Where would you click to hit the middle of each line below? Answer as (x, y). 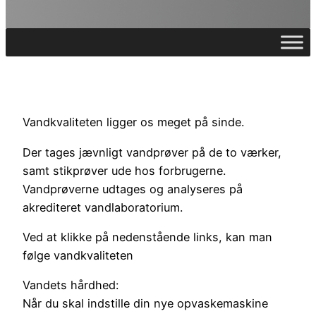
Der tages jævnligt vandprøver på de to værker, (152, 152)
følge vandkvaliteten (78, 255)
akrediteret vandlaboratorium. (103, 207)
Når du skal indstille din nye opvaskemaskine (145, 304)
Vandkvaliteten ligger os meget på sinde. (133, 122)
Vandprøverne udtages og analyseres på (133, 189)
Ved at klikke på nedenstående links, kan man (147, 237)
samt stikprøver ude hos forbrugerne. (124, 170)
